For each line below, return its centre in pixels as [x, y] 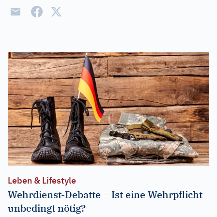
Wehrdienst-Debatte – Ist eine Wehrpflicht [105, 194]
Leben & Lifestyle [42, 180]
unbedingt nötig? [47, 208]
